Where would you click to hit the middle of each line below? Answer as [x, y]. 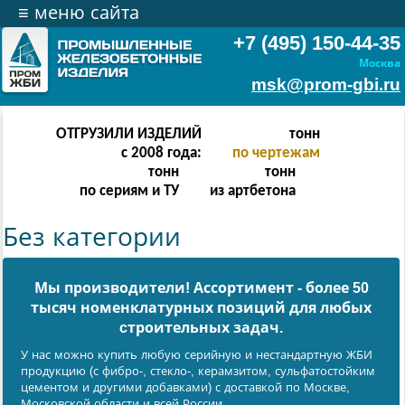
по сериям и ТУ [129, 192]
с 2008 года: [161, 154]
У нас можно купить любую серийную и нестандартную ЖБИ [197, 355]
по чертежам [276, 154]
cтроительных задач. [201, 328]
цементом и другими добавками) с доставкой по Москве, [185, 388]
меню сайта [87, 13]
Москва [380, 63]
